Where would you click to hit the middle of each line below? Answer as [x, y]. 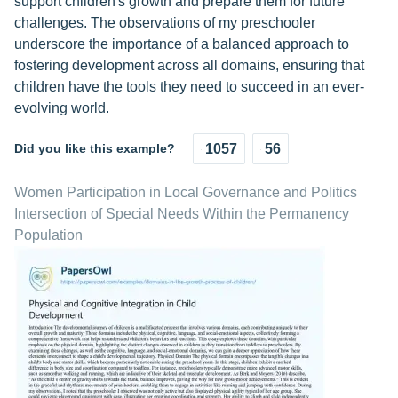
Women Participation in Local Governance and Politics [186, 193]
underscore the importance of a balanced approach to [182, 44]
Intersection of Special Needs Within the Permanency [182, 214]
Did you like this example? [95, 149]
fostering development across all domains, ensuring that [189, 66]
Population [48, 235]
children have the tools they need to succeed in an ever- [189, 87]
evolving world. [62, 108]
